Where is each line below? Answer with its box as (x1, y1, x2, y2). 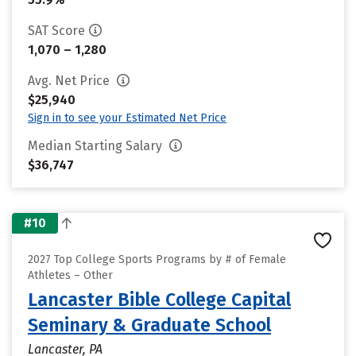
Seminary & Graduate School (28, 314, 271, 336)
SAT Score (28, 23, 85, 38)
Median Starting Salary (28, 138, 165, 153)
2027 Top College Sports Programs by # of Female (28, 253, 286, 266)
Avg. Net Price (28, 73, 113, 88)
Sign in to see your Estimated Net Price (28, 111, 226, 125)
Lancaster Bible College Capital (28, 288, 291, 311)
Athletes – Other (28, 269, 113, 282)
